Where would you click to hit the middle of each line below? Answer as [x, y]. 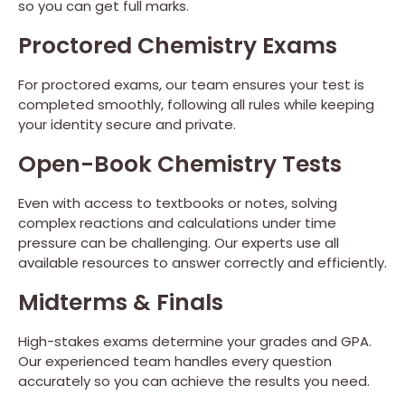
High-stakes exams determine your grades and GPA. [195, 342]
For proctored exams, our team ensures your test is [191, 85]
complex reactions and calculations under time [177, 223]
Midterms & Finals [121, 303]
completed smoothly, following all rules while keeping [196, 105]
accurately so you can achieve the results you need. [194, 381]
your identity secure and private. [127, 125]
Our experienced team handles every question [175, 362]
